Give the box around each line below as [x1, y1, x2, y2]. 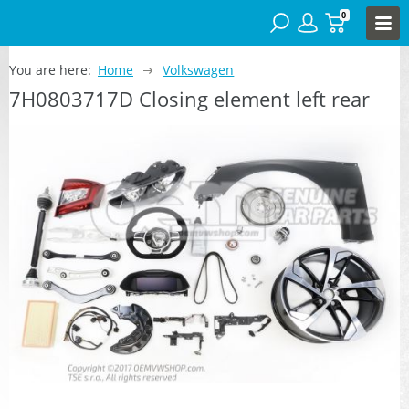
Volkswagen [163, 60, 235, 79]
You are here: [9, 60, 91, 79]
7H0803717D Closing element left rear [9, 84, 370, 112]
